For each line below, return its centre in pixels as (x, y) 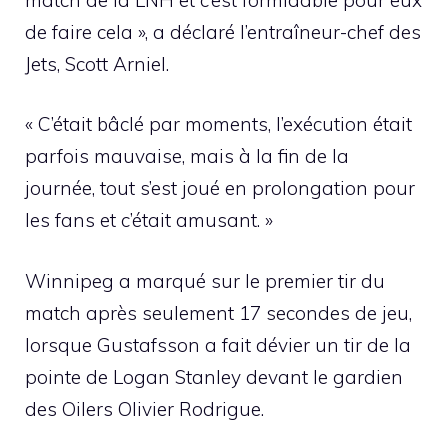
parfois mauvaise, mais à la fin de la (187, 156)
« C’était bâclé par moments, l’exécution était (218, 124)
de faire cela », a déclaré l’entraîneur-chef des (223, 31)
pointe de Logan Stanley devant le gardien (214, 376)
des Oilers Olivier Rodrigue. (144, 408)
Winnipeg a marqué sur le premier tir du (205, 280)
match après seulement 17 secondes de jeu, (218, 312)
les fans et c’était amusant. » (149, 220)
